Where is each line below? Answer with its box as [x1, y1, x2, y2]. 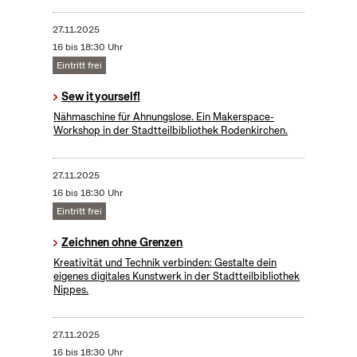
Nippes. [53, 283, 89, 297]
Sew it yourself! [61, 89, 140, 104]
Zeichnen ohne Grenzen [61, 235, 183, 250]
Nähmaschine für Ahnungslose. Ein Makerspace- [53, 110, 275, 124]
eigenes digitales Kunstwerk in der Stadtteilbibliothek [53, 269, 300, 284]
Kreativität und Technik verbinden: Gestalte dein [53, 256, 277, 270]
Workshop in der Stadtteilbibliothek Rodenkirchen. [53, 124, 288, 138]
